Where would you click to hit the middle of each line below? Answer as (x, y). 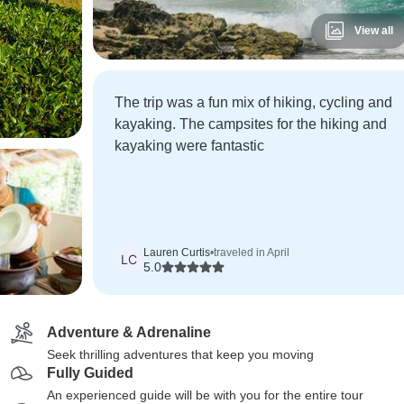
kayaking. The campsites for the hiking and (250, 124)
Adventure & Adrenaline (129, 332)
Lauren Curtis (176, 252)
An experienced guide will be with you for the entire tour (205, 395)
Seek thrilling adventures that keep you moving (180, 354)
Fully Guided (90, 373)
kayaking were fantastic (189, 146)
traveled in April (251, 252)
